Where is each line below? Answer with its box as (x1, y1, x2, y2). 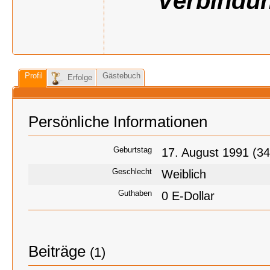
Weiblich (162, 168, 206, 181)
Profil (25, 71, 43, 80)
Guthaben (118, 189, 152, 198)
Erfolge (67, 73, 92, 83)
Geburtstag (113, 145, 152, 154)
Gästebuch (102, 71, 140, 80)
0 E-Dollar (162, 189, 215, 202)
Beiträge (28, 242, 86, 260)
